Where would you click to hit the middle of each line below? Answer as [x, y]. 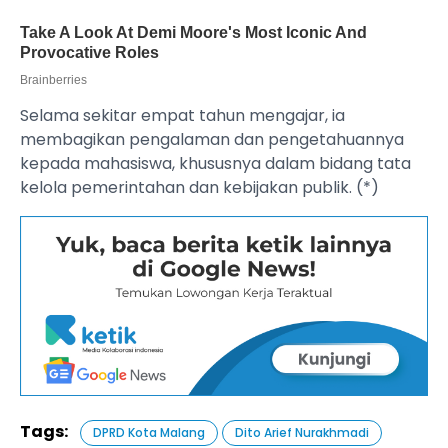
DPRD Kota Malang [149, 432]
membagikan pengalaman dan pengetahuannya [212, 140]
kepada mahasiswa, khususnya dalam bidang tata [215, 164]
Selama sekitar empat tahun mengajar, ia [182, 116]
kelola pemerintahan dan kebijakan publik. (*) [199, 188]
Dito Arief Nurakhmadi [302, 432]
